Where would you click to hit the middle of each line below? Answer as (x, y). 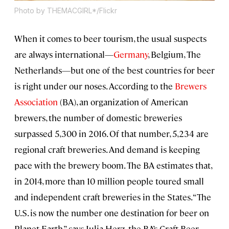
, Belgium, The (174, 54)
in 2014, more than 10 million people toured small (109, 181)
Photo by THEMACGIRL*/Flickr (66, 11)
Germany (131, 54)
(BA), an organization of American (123, 102)
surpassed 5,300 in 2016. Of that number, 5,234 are (111, 134)
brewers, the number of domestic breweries (98, 118)
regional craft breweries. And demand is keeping (107, 150)
